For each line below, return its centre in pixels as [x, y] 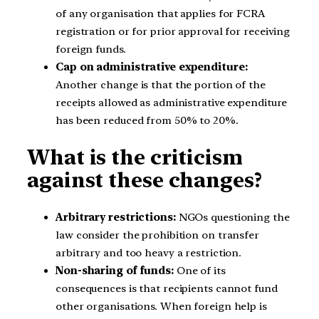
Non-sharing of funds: [115, 271]
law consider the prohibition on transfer [157, 235]
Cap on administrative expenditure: [152, 67]
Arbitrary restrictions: [116, 218]
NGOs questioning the [232, 218]
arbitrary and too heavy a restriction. [149, 253]
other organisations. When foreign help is [161, 307]
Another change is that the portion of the [161, 84]
